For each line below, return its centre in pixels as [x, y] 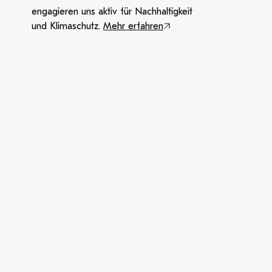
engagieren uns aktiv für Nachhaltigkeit [112, 12]
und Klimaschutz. [67, 26]
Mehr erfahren [133, 26]
